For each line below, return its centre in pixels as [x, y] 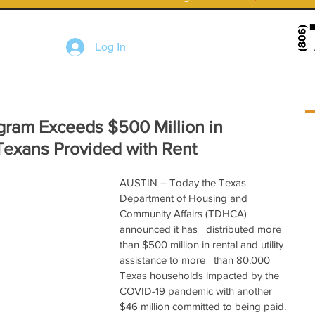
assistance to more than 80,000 [196, 260]
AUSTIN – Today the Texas [187, 182]
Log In [110, 47]
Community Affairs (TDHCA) [185, 213]
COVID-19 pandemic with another [200, 291]
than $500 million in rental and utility [203, 244]
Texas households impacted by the [201, 275]
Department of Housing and [185, 198]
